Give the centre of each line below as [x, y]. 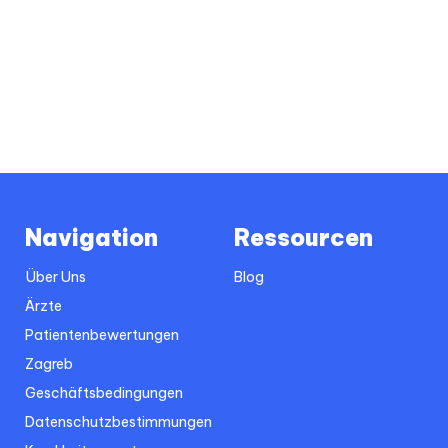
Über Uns [55, 276]
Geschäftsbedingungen [104, 392]
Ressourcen [303, 237]
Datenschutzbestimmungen [118, 421]
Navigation [91, 237]
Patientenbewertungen [102, 334]
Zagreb [49, 363]
